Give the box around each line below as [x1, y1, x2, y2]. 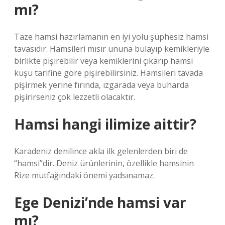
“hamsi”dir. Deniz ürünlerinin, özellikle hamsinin [14, 158, 194, 169]
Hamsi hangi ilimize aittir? [14, 115, 196, 134]
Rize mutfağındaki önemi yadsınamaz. [14, 170, 155, 181]
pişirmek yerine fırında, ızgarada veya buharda [14, 79, 189, 90]
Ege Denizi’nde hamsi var [14, 193, 186, 212]
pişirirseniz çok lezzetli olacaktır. [14, 91, 135, 102]
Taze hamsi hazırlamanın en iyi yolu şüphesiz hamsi [14, 31, 208, 42]
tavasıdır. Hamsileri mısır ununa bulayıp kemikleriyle [14, 43, 209, 54]
